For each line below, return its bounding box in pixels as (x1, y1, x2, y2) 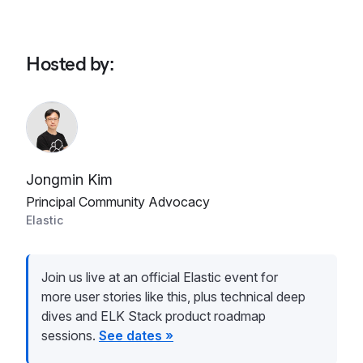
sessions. (41, 327, 99, 344)
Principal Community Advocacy (26, 194, 210, 210)
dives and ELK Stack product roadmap (41, 308, 266, 324)
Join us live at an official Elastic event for (41, 269, 278, 285)
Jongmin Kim (26, 171, 113, 188)
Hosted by (26, 52, 109, 75)
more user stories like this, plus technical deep (41, 288, 305, 305)
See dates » (99, 327, 173, 344)
